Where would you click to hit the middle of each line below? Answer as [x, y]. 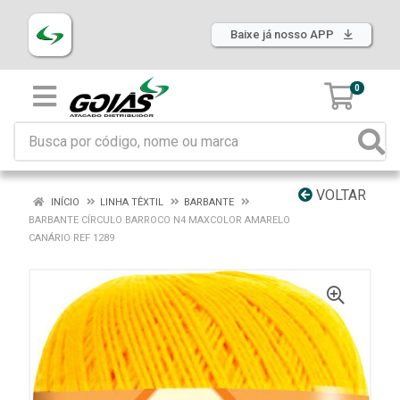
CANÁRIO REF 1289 [71, 238]
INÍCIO [64, 202]
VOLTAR [339, 195]
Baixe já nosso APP [283, 34]
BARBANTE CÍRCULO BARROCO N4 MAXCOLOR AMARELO [159, 220]
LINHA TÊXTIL [132, 202]
